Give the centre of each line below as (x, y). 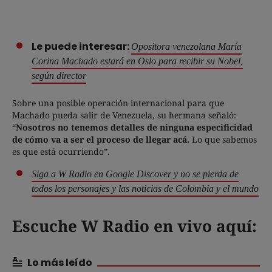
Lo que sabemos (223, 140)
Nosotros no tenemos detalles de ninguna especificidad (134, 127)
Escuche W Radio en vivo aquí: (134, 226)
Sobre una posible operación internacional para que (118, 103)
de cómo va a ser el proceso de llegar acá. (101, 140)
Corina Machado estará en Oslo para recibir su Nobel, (137, 61)
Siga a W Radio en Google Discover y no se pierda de (135, 174)
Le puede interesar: (81, 47)
